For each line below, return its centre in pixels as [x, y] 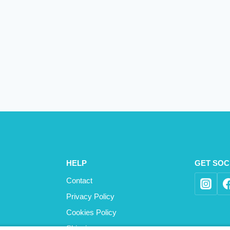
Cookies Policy [91, 212]
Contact [79, 180]
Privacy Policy [90, 196]
